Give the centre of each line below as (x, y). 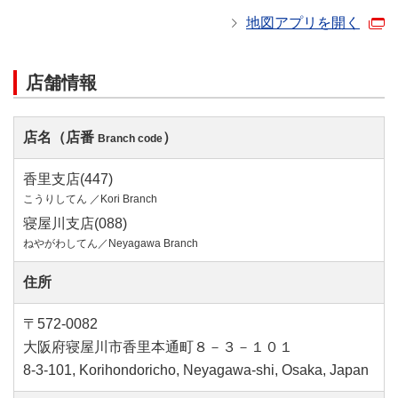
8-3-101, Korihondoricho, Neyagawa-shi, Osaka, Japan (196, 370)
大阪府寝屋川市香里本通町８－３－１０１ (158, 347)
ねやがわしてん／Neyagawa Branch (111, 243)
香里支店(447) (68, 179)
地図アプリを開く (303, 23)
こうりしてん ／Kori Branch (90, 199)
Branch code (130, 139)
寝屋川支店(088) (75, 223)
